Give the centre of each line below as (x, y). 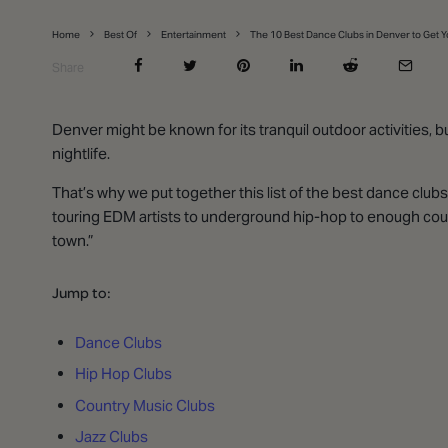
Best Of (120, 34)
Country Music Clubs (144, 405)
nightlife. (82, 153)
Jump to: (81, 291)
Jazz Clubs (111, 436)
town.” (74, 240)
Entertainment (193, 34)
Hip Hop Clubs (123, 373)
